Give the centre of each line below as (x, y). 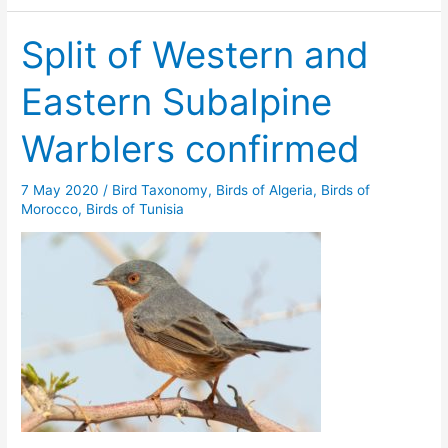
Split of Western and (195, 55)
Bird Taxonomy (160, 189)
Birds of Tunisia (135, 208)
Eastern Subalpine (177, 102)
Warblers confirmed (191, 149)
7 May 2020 (62, 189)
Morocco (50, 208)
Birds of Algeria (265, 189)
